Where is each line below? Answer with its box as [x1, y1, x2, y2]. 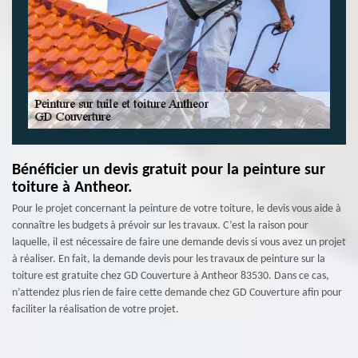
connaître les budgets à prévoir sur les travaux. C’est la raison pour [12, 220, 308, 232]
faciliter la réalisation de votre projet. [12, 304, 179, 316]
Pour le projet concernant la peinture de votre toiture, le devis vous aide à [12, 203, 341, 215]
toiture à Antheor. [12, 180, 132, 196]
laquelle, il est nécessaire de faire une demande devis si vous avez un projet [12, 237, 346, 249]
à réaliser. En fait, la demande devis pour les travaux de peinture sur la [12, 253, 325, 265]
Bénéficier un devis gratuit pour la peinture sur [12, 162, 325, 178]
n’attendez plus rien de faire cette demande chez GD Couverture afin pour [12, 287, 342, 299]
